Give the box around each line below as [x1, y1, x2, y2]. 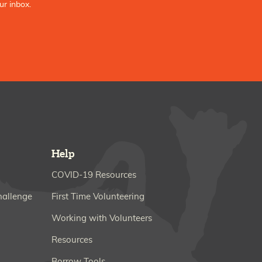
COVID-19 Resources [51, 171, 136, 180]
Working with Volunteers [51, 214, 152, 223]
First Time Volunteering [51, 192, 144, 202]
